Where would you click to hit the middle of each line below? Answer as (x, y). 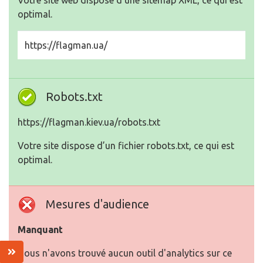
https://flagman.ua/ (66, 45)
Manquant (40, 230)
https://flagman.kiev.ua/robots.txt (89, 122)
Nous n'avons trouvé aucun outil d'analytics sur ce (125, 253)
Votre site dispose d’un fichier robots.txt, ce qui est (126, 146)
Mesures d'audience (97, 204)
